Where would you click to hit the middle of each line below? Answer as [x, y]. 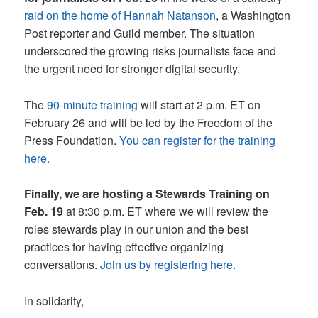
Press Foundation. [72, 140]
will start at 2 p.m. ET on [199, 104]
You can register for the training [198, 140]
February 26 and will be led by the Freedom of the [149, 122]
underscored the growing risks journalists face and [150, 51]
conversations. [62, 265]
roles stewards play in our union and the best [137, 229]
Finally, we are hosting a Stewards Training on [147, 194]
